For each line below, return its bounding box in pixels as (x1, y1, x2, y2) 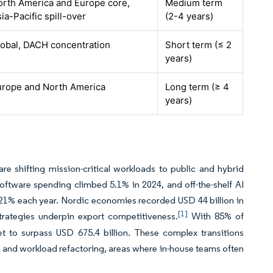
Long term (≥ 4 (165, 81, 230, 93)
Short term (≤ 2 (165, 39, 232, 51)
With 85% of (188, 210, 244, 222)
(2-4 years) (165, 10, 214, 22)
